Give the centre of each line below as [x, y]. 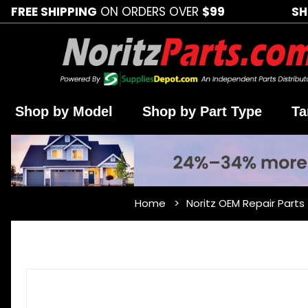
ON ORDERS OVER [150, 11]
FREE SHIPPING [54, 11]
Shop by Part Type [202, 112]
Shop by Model [64, 112]
